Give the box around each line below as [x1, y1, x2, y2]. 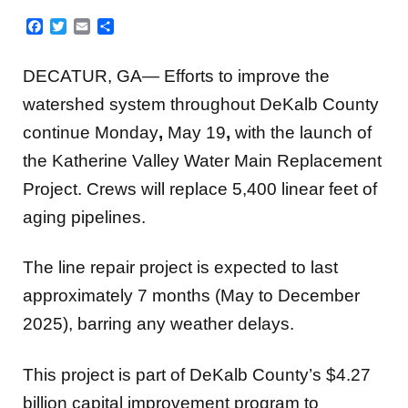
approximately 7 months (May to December [23, 286, 360, 306]
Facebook [43, 17, 112, 36]
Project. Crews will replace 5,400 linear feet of [23, 178, 377, 199]
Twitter [66, 17, 114, 36]
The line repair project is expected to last [23, 258, 338, 278]
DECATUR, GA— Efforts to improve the [23, 66, 330, 86]
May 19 [168, 122, 226, 142]
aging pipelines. [23, 207, 150, 227]
